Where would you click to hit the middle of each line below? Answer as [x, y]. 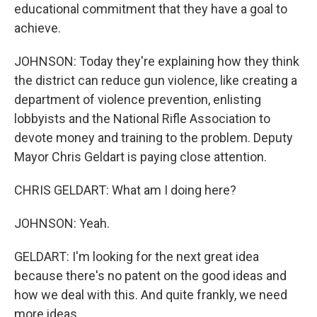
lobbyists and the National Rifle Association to [142, 119]
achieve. [38, 28]
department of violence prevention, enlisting [138, 99]
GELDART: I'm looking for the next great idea [137, 257]
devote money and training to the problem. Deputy [154, 138]
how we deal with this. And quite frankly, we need [151, 295]
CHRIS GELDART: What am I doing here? [125, 190]
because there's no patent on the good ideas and [150, 276]
